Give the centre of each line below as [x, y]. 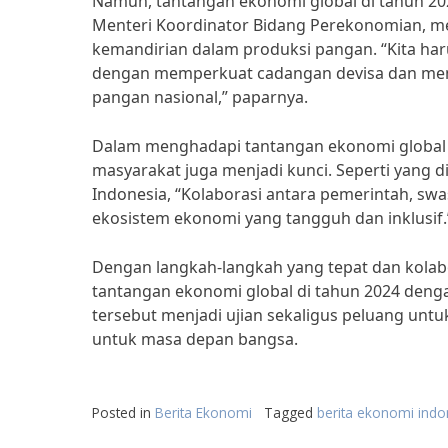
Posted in [123, 412]
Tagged [290, 412]
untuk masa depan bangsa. [195, 339]
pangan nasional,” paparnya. [200, 97]
